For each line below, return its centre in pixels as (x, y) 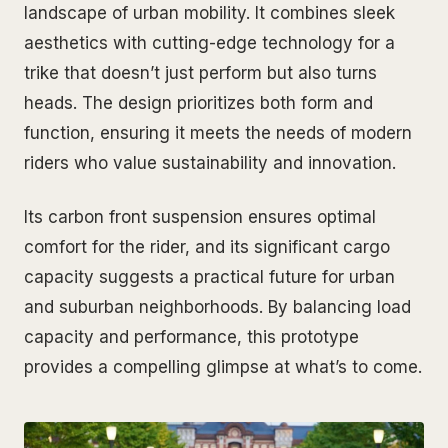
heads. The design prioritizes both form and (198, 102)
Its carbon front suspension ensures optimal (200, 216)
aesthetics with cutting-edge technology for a (209, 42)
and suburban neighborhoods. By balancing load (217, 306)
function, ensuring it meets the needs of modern (218, 132)
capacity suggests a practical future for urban (209, 276)
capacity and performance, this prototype (191, 336)
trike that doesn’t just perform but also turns (200, 72)
